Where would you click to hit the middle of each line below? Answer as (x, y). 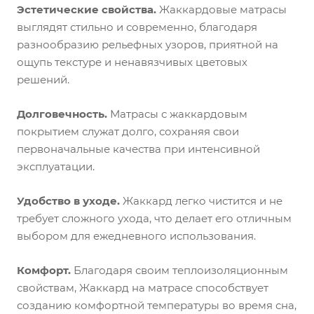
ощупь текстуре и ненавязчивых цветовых (132, 62)
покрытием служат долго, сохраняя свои (128, 131)
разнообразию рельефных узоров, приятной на (148, 45)
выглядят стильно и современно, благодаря (137, 27)
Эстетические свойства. (87, 9)
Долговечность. (62, 114)
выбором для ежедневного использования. (136, 236)
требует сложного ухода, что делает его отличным (154, 218)
